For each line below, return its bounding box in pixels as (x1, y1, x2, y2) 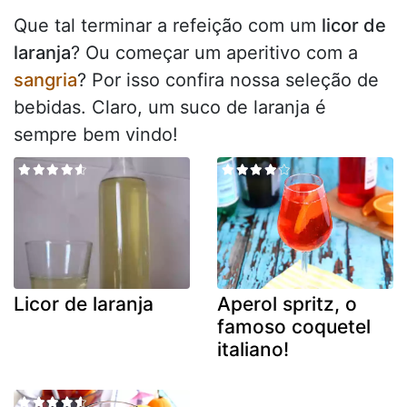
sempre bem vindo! (14, 123, 178, 145)
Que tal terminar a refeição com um (14, 14, 322, 36)
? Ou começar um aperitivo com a (71, 41, 358, 64)
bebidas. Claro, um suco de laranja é (14, 95, 326, 118)
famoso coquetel (217, 315, 371, 339)
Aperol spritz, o (217, 293, 357, 316)
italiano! (217, 338, 289, 362)
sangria (14, 68, 77, 91)
